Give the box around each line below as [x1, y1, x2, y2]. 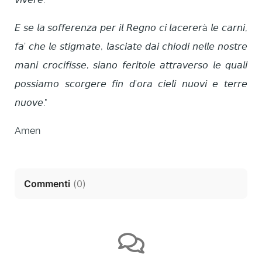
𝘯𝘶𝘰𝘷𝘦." [15, 97, 47, 109]
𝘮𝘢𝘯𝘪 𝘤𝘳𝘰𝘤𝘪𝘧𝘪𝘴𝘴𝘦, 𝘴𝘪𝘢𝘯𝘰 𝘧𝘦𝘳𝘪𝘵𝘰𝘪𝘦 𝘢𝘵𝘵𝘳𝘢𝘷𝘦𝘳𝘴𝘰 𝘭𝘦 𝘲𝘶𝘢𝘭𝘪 [15, 60, 247, 71]
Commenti [24, 178, 70, 190]
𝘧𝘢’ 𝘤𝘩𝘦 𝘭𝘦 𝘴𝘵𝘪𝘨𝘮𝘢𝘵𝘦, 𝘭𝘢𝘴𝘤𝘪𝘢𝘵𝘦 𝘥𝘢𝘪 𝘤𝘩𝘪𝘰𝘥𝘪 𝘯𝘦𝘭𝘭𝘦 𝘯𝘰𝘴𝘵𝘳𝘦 [15, 41, 247, 53]
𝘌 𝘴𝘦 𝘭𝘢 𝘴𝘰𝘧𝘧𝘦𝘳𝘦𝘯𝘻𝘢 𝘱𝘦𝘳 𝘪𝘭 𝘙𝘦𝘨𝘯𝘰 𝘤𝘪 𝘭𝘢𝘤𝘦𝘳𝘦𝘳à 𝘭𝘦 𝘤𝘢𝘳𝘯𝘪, [15, 22, 247, 34]
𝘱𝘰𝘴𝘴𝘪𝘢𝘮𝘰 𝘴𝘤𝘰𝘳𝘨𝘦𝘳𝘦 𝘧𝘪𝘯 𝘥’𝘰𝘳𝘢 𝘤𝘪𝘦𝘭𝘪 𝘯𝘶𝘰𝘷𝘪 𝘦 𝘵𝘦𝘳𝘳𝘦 [15, 78, 247, 90]
